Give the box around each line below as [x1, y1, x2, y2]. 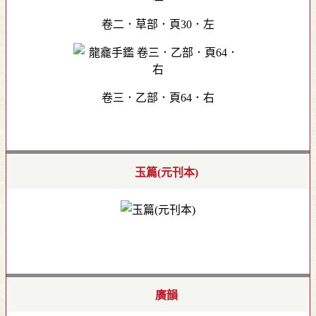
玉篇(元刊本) [135, 166, 198, 178]
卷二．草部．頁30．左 [102, 18, 214, 31]
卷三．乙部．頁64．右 [102, 92, 214, 104]
